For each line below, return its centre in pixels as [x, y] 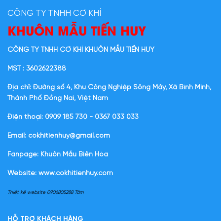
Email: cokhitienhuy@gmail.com [59, 136]
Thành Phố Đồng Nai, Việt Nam [58, 99]
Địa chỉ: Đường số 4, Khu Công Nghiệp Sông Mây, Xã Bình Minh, [109, 88]
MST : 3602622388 [37, 69]
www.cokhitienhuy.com [76, 174]
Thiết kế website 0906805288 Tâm [45, 193]
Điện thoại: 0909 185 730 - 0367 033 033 [73, 117]
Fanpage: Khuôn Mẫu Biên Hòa [58, 155]
